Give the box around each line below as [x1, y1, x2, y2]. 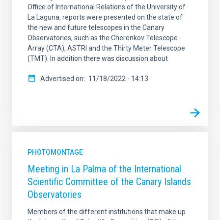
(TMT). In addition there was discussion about [27, 54, 168, 62]
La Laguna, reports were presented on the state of [27, 13, 183, 21]
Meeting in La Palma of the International [27, 163, 181, 175]
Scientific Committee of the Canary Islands [27, 175, 191, 188]
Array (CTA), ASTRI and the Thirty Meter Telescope [27, 44, 185, 52]
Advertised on [40, 74, 83, 82]
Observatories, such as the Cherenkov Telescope [27, 33, 178, 42]
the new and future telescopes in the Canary [27, 23, 165, 31]
